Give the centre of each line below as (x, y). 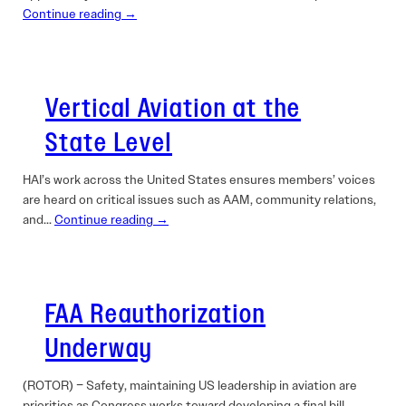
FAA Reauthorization (155, 314)
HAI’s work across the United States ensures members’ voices (199, 179)
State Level (109, 143)
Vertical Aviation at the (173, 109)
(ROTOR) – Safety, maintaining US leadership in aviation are (190, 385)
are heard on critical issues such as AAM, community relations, (199, 199)
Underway (99, 349)
